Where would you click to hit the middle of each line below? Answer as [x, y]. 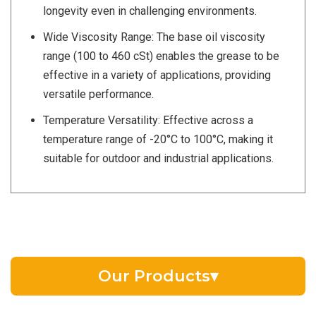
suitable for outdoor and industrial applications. [158, 159]
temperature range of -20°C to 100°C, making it [158, 140]
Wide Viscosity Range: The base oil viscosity [154, 37]
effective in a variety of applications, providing [157, 75]
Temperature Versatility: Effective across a [148, 121]
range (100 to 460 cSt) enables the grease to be [161, 56]
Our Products [154, 276]
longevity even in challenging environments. [150, 11]
